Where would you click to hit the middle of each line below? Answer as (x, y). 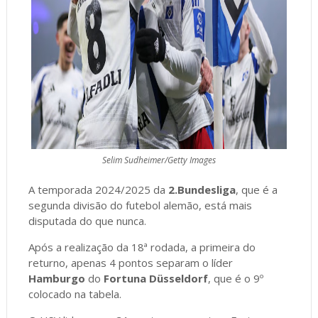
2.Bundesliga (202, 189)
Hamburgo (56, 278)
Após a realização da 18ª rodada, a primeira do (142, 247)
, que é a (256, 189)
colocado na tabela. (75, 294)
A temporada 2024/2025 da (98, 189)
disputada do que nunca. (87, 220)
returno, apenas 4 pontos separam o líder (130, 262)
